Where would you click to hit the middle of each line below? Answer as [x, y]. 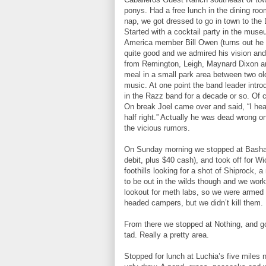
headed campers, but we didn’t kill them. [194, 203]
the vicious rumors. [157, 128]
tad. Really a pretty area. [167, 235]
